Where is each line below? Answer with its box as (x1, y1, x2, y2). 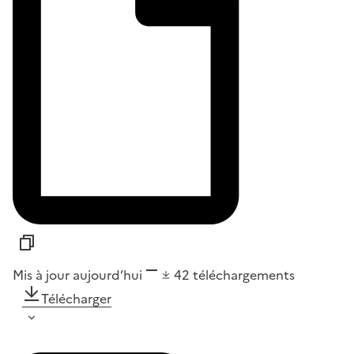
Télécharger (41, 288, 111, 308)
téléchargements (193, 265, 295, 284)
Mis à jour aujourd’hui (13, 265, 142, 284)
